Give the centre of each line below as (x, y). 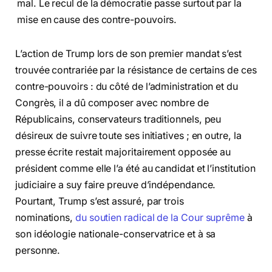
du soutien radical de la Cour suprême (160, 218)
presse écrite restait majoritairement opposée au (123, 152)
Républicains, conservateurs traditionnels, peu (118, 120)
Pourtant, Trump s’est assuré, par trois (100, 202)
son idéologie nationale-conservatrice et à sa (116, 234)
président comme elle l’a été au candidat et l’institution (135, 169)
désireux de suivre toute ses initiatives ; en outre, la (128, 136)
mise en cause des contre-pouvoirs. (97, 20)
